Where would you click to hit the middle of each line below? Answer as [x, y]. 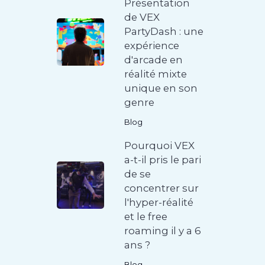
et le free [146, 217]
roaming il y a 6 [163, 231]
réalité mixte [156, 74]
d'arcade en [154, 60]
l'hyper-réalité [159, 203]
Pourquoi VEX [160, 146]
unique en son [161, 88]
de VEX [142, 17]
